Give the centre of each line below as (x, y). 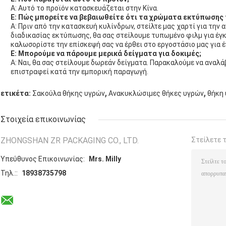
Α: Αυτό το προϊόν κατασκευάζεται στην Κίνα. (84, 8)
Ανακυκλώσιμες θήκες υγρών (156, 94)
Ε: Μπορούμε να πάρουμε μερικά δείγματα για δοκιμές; (106, 54)
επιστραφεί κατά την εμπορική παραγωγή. (79, 72)
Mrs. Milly (105, 159)
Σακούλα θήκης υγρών (69, 94)
